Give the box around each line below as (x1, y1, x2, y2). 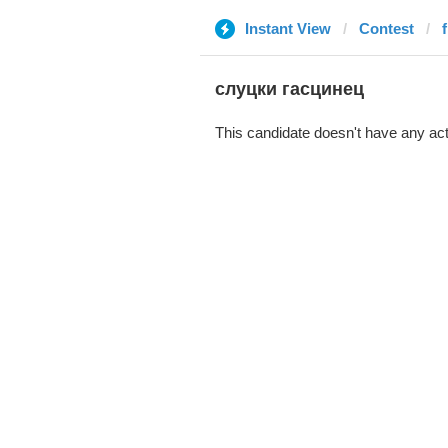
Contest (358, 20, 414, 37)
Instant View (244, 20, 331, 37)
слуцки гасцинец (214, 79, 364, 99)
